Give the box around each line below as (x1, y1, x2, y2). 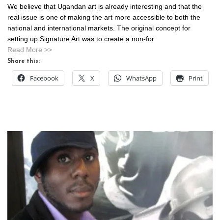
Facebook (30, 74, 58, 82)
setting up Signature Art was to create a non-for (7, 35, 154, 43)
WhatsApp (126, 74, 157, 82)
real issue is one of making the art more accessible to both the (7, 13, 200, 21)
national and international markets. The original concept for (7, 24, 191, 32)
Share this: (7, 58, 40, 64)
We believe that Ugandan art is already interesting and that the (7, 2, 202, 10)
